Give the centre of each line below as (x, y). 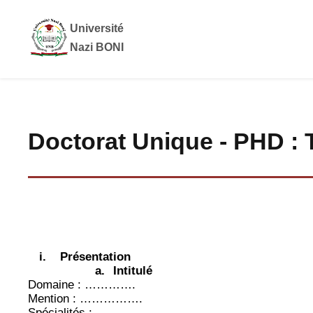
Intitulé (133, 271)
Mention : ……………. (85, 299)
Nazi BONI (97, 48)
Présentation (95, 257)
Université (97, 29)
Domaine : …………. (82, 285)
